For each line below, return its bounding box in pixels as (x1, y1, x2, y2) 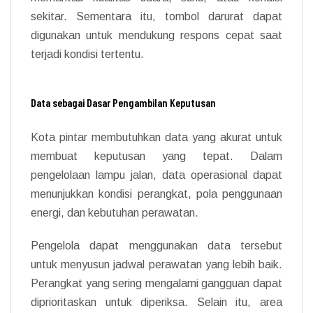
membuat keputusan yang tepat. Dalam (31, 150, 282, 162)
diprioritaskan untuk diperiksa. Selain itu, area (31, 296, 282, 308)
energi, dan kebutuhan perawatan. (31, 206, 198, 219)
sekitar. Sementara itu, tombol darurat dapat (31, 10, 282, 22)
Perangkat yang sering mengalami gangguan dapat (31, 277, 282, 289)
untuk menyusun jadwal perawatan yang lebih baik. (31, 258, 282, 270)
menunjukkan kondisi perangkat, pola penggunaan (31, 187, 282, 200)
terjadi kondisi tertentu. (31, 48, 144, 60)
